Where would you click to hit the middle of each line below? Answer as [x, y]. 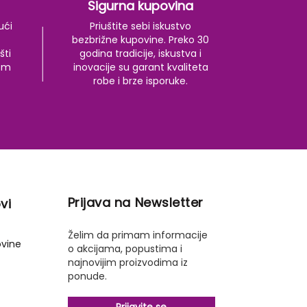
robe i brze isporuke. [140, 81]
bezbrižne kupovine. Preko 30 [140, 40]
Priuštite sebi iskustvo [140, 26]
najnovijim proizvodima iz [127, 262]
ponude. [87, 276]
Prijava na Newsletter [135, 202]
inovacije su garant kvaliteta [140, 67]
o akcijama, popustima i [125, 249]
